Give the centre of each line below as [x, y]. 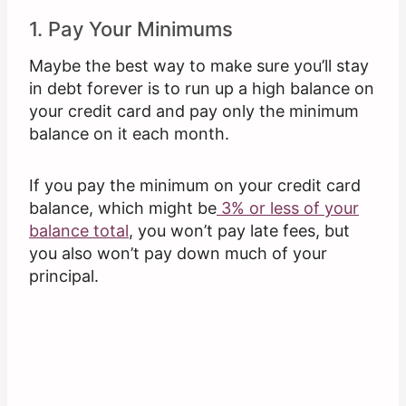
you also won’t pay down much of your [178, 254]
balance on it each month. [129, 134]
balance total [79, 231]
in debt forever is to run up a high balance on [202, 89]
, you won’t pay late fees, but [239, 231]
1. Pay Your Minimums [131, 29]
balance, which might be [123, 208]
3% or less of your [288, 208]
